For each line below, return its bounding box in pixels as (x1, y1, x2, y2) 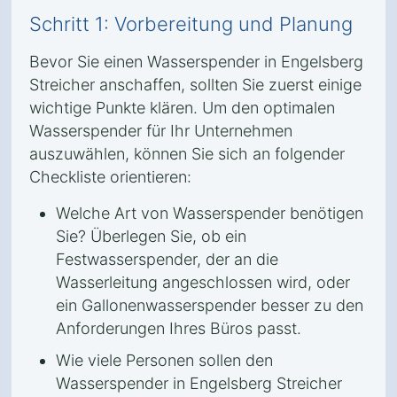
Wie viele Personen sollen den (56, 351, 273, 370)
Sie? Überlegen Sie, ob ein (56, 227, 246, 245)
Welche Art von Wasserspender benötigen (56, 204, 363, 222)
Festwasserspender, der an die (56, 250, 278, 269)
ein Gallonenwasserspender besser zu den (56, 296, 363, 315)
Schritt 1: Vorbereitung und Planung (29, 12, 353, 35)
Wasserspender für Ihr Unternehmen (29, 121, 292, 140)
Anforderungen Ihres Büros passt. (56, 319, 301, 338)
